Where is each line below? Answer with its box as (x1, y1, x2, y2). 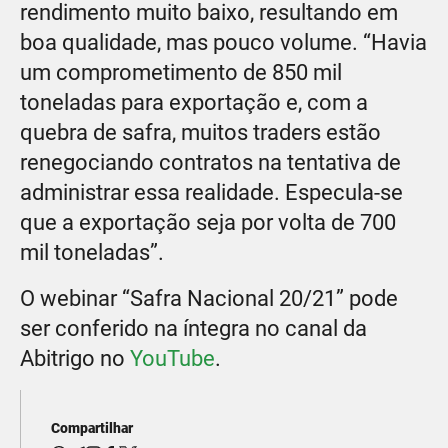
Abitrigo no (20, 345, 130, 371)
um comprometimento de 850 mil (20, 59, 342, 85)
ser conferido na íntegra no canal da (20, 315, 367, 341)
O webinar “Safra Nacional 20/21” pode (20, 285, 398, 311)
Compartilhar (51, 419, 133, 436)
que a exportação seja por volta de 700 (20, 209, 396, 235)
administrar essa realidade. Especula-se (20, 179, 403, 205)
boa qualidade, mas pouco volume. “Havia (20, 29, 427, 55)
